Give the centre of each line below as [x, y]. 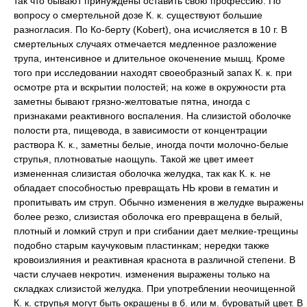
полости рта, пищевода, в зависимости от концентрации [140, 130]
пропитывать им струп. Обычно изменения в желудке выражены [159, 202]
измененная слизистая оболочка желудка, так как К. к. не [142, 173]
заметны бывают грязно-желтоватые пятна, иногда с [132, 101]
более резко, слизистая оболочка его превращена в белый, [148, 216]
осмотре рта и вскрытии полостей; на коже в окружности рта [150, 87]
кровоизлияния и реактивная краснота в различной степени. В [155, 259]
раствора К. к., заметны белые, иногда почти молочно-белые [151, 144]
